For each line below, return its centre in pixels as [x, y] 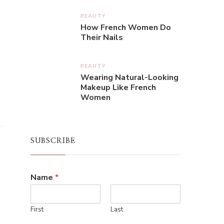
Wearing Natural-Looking [129, 77]
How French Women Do [126, 27]
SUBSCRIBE [53, 141]
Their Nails [102, 37]
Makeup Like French [118, 87]
